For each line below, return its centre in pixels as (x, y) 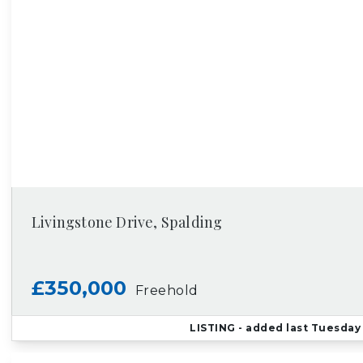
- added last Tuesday (298, 328)
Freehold (167, 290)
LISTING (213, 328)
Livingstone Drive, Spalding (127, 222)
